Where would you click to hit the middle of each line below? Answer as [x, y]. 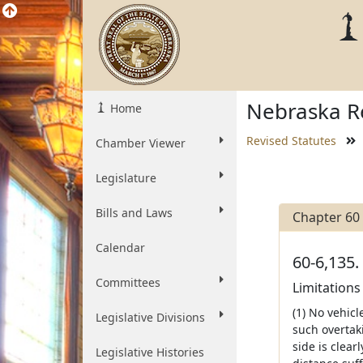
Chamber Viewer [141, 143]
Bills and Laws [134, 213]
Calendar [120, 248]
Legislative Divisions [150, 317]
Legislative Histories [150, 352]
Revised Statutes [291, 141]
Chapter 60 [326, 217]
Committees [128, 282]
